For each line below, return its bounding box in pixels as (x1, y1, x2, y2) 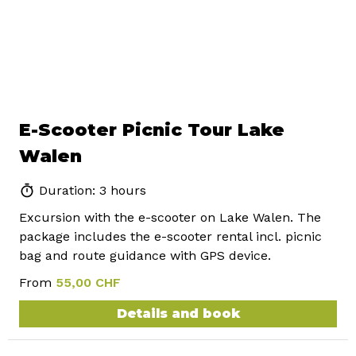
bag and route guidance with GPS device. (19, 248, 271, 264)
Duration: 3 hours (35, 183, 146, 199)
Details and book (116, 306, 240, 322)
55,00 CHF (56, 275, 121, 291)
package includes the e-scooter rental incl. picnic (19, 229, 322, 245)
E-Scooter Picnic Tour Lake (19, 119, 284, 141)
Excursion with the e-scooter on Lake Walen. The (19, 210, 321, 226)
